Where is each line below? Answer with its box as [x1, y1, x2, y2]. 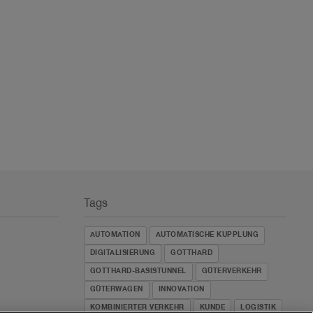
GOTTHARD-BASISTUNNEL [89, 268, 187, 275]
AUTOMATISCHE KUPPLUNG [155, 231, 259, 239]
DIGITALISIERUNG [89, 249, 156, 257]
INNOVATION [158, 286, 205, 293]
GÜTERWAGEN [89, 286, 143, 293]
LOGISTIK [240, 304, 277, 312]
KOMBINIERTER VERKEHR [89, 304, 184, 312]
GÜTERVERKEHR [201, 268, 262, 275]
